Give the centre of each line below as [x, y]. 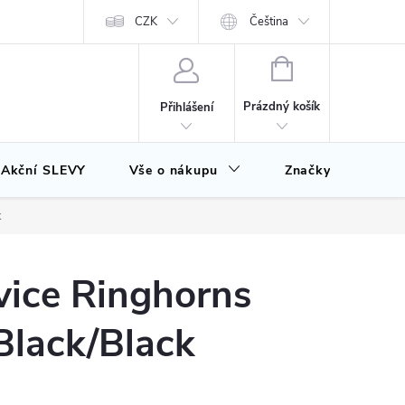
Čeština [269, 22]
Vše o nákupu [174, 170]
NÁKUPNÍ [317, 67]
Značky [307, 170]
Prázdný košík [282, 107]
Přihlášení [186, 107]
